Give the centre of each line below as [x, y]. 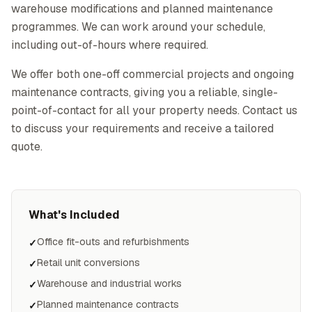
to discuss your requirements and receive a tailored [142, 128]
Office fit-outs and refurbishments [113, 242]
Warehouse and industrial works [109, 283]
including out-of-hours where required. [110, 45]
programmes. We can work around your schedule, [138, 27]
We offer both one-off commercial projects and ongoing [153, 74]
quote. [27, 147]
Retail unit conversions [88, 263]
